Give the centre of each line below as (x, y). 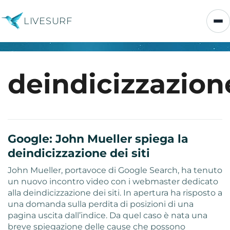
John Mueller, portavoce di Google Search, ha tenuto (115, 170)
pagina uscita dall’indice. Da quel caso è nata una (108, 215)
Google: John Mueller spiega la (98, 139)
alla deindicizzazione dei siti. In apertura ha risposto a (115, 193)
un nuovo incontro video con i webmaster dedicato (113, 181)
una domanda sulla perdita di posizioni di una (101, 204)
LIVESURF (48, 21)
